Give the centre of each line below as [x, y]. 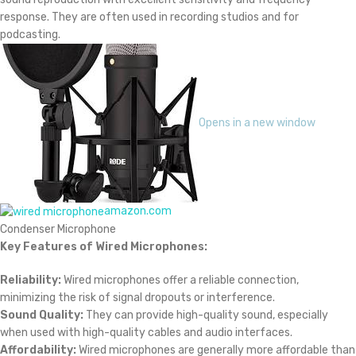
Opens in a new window [257, 123]
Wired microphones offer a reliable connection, [180, 280]
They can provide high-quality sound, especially [206, 315]
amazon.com [138, 211]
